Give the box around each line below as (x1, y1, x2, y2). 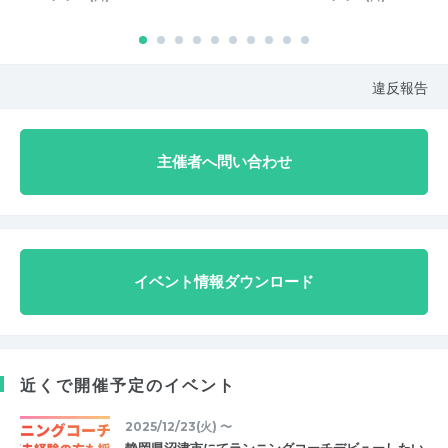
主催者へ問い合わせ (156, 151, 292, 171)
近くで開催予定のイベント (20, 374, 236, 395)
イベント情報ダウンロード (134, 271, 314, 291)
